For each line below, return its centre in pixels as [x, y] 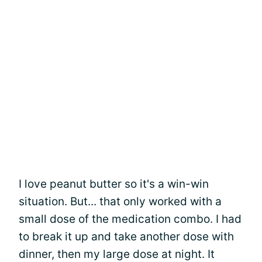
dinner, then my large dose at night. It [117, 254]
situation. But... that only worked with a [120, 201]
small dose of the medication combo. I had [130, 219]
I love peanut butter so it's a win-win [114, 184]
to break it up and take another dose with [126, 236]
